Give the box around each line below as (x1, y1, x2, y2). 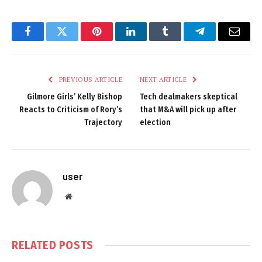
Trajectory (84, 118, 122, 128)
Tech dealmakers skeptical (140, 92, 237, 102)
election (140, 118, 171, 128)
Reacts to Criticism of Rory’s (19, 105, 122, 115)
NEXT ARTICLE (140, 75, 189, 84)
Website (71, 192, 98, 201)
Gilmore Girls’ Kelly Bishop (27, 92, 122, 102)
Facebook (26, 35, 68, 46)
